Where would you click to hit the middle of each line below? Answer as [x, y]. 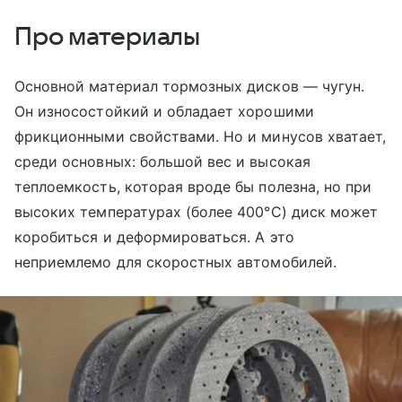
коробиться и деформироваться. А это [154, 237]
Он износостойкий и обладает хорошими [164, 112]
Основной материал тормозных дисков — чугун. [190, 87]
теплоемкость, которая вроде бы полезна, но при [193, 187]
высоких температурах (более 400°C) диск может [197, 212]
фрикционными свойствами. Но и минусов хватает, [201, 137]
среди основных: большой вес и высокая [162, 162]
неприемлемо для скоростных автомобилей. [175, 262]
